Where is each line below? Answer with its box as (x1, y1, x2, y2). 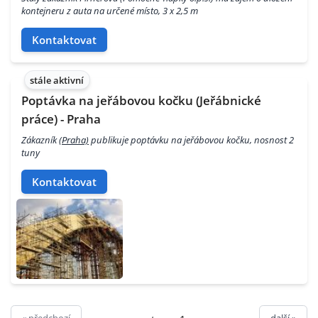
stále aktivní (30, 73, 84, 87)
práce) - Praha (21, 110, 101, 127)
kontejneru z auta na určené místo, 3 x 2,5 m (21, 4, 198, 18)
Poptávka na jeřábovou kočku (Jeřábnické (21, 92, 261, 109)
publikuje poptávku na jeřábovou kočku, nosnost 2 (89, 133, 294, 147)
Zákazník (21, 133, 59, 147)
